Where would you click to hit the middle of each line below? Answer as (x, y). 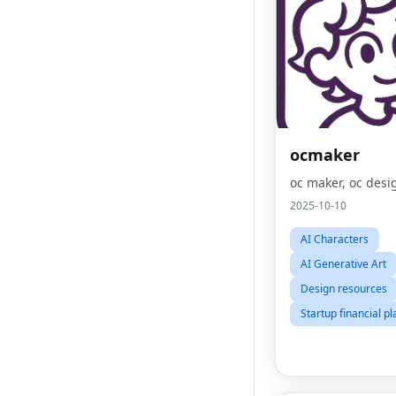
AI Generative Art (343, 264)
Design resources (344, 289)
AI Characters (335, 239)
